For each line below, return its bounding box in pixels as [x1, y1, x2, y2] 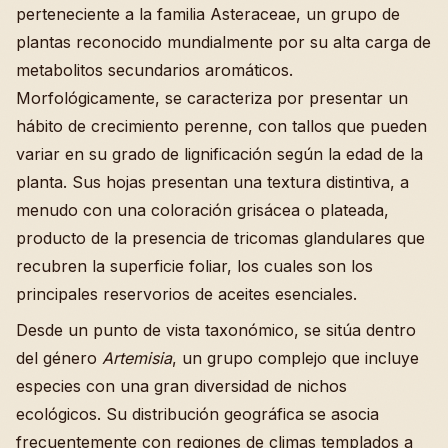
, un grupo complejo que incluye [172, 347, 419, 368]
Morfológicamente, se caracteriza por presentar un [16, 87, 408, 108]
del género [16, 347, 102, 368]
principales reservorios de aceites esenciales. [16, 283, 357, 304]
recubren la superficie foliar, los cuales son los [16, 255, 373, 276]
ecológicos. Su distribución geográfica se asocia [16, 403, 379, 424]
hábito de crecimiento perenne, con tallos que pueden [16, 115, 427, 136]
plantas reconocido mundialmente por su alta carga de [16, 31, 431, 52]
